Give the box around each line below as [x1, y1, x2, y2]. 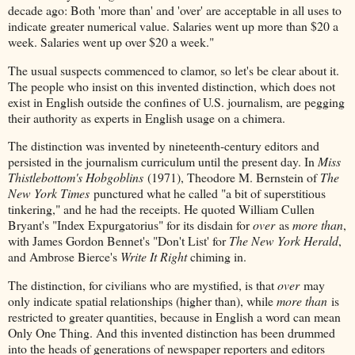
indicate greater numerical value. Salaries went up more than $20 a [8, 17, 338, 34]
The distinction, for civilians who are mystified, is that [8, 277, 277, 294]
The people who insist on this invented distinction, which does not [8, 77, 335, 94]
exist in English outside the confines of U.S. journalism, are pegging [8, 93, 345, 110]
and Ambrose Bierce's [8, 248, 120, 265]
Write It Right [120, 248, 190, 265]
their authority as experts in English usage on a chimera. [8, 109, 289, 126]
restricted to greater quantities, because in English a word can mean [8, 308, 341, 326]
